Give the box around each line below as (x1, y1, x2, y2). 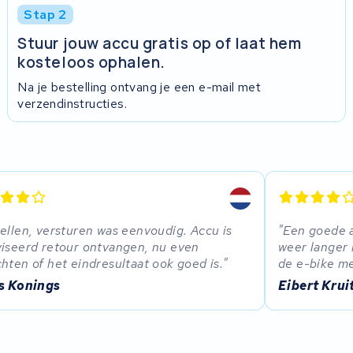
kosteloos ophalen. (17, 52, 166, 73)
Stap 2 (24, 6, 67, 23)
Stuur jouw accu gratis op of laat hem (17, 33, 302, 54)
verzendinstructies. (17, 95, 127, 112)
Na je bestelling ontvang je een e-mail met (17, 78, 262, 95)
